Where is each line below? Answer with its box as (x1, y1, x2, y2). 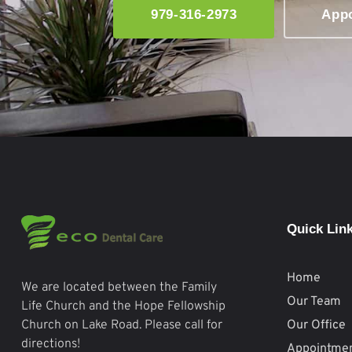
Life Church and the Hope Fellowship (21, 299, 225, 315)
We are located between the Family (21, 280, 217, 296)
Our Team (287, 293, 342, 310)
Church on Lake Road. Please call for (21, 317, 222, 334)
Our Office (287, 317, 346, 333)
